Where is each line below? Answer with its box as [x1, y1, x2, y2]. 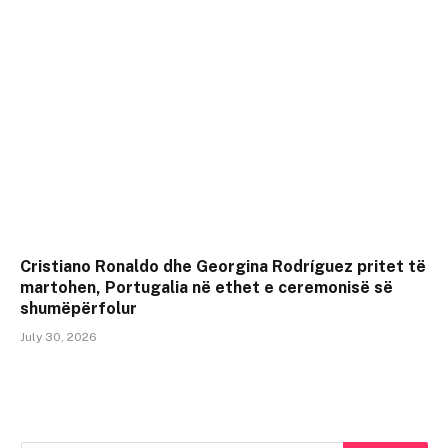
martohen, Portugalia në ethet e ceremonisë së [20, 277, 393, 297]
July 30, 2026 [20, 329, 97, 344]
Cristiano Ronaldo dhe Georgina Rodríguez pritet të [20, 256, 426, 276]
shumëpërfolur [20, 298, 137, 318]
